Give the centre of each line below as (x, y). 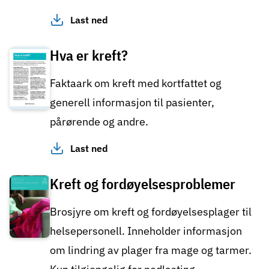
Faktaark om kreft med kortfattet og (136, 83)
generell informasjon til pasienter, (132, 102)
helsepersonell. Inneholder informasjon (146, 231)
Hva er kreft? (89, 55)
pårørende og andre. (99, 121)
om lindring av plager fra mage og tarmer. (151, 250)
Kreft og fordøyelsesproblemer (143, 183)
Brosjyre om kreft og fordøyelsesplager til (151, 211)
